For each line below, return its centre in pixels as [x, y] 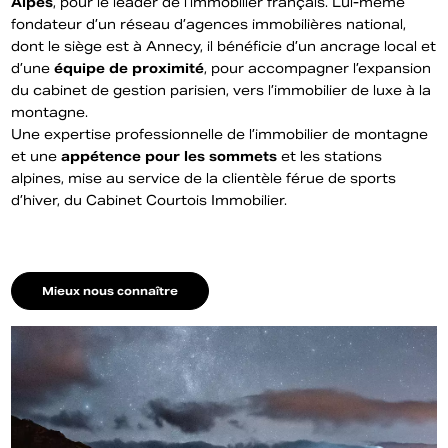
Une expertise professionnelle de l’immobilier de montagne [220, 134]
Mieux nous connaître [110, 291]
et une [36, 156]
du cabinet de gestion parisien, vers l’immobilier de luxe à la [221, 90]
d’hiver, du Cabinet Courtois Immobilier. [151, 200]
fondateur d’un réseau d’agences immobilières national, [209, 24]
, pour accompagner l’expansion [318, 68]
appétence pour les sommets [169, 156]
